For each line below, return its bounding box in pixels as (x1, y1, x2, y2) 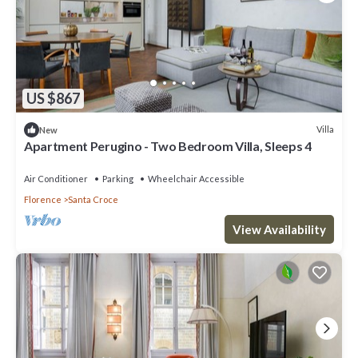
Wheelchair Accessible (148, 173, 245, 184)
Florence (24, 193, 62, 205)
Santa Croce (68, 193, 118, 205)
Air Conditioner (24, 173, 88, 184)
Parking (102, 173, 133, 184)
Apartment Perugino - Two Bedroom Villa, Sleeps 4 (24, 137, 312, 153)
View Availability (233, 221, 326, 237)
